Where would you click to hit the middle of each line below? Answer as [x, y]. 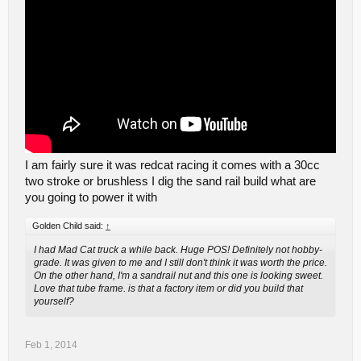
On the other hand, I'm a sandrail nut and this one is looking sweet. [178, 276]
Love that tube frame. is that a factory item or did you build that [168, 289]
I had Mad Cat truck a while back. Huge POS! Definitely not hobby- [178, 250]
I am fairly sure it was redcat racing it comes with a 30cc [172, 165]
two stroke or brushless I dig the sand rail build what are [170, 181]
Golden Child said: [69, 226]
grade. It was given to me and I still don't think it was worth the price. [180, 263]
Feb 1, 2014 [51, 344]
